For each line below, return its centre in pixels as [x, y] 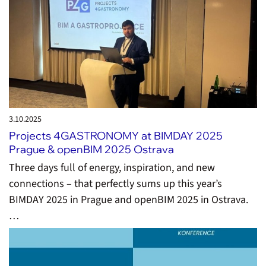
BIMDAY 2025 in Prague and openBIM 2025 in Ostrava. [129, 200]
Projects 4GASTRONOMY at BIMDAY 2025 [116, 136]
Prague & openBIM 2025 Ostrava [91, 150]
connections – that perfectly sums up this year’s [115, 184]
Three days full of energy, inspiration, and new [112, 168]
